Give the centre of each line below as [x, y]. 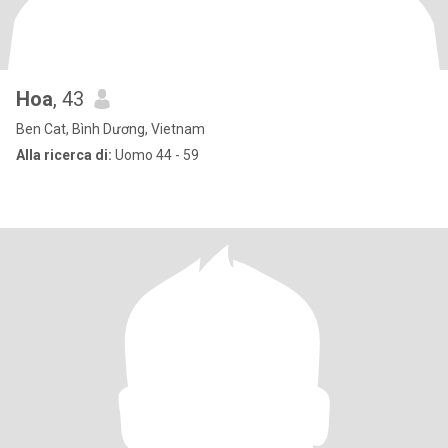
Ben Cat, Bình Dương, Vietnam [110, 129]
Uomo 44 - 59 [155, 155]
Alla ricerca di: [64, 155]
